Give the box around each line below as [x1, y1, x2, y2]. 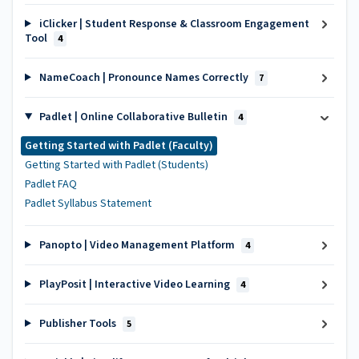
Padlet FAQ [25, 175, 77, 192]
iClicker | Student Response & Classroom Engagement [36, 15, 309, 32]
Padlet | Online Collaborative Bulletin [36, 108, 230, 125]
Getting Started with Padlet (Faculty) [25, 137, 213, 154]
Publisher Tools [36, 315, 119, 332]
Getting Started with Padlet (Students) [25, 156, 208, 173]
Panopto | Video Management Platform [36, 236, 237, 253]
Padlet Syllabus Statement [25, 195, 151, 212]
